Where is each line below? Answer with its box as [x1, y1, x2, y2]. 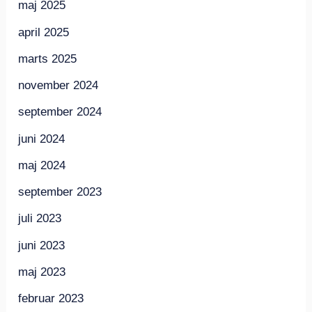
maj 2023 [18, 265, 66, 279]
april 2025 [18, 25, 70, 39]
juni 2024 [18, 132, 65, 146]
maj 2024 [18, 158, 66, 172]
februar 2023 [18, 292, 84, 306]
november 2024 [18, 79, 99, 93]
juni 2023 [18, 238, 65, 252]
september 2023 [18, 185, 102, 199]
